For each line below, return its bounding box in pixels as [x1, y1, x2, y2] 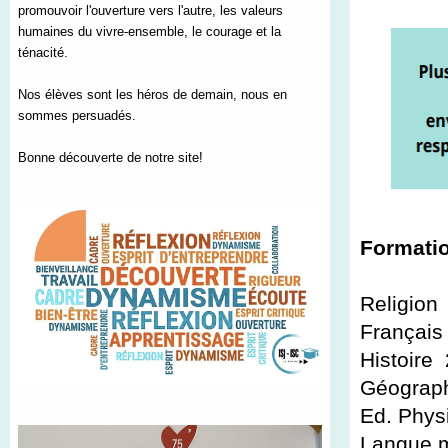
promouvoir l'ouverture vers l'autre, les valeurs [18, 3, 283, 19]
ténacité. [18, 45, 68, 61]
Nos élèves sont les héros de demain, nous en [18, 87, 287, 103]
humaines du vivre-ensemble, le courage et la [18, 24, 281, 40]
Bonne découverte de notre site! [18, 150, 203, 166]
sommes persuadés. [18, 108, 136, 124]
